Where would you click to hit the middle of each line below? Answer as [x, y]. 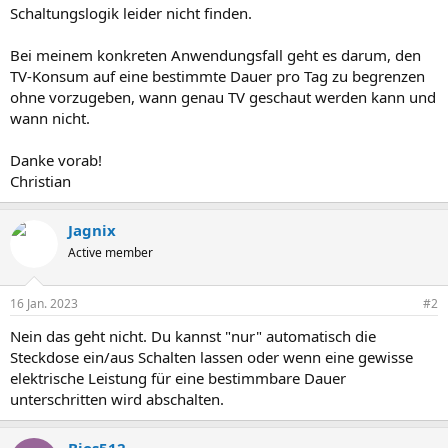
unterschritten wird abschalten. [117, 399]
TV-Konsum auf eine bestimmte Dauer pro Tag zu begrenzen [217, 75]
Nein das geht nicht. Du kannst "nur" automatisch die [193, 336]
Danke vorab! [56, 159]
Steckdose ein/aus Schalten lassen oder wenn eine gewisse [211, 357]
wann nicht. [50, 117]
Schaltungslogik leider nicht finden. [131, 12]
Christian [40, 180]
